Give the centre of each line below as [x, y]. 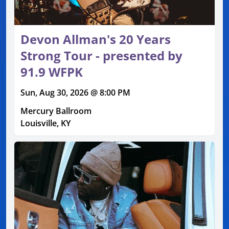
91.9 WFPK [52, 72]
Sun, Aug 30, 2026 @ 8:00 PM [75, 93]
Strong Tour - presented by [101, 56]
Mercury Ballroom [56, 111]
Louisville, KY [45, 123]
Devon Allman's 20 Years [96, 39]
